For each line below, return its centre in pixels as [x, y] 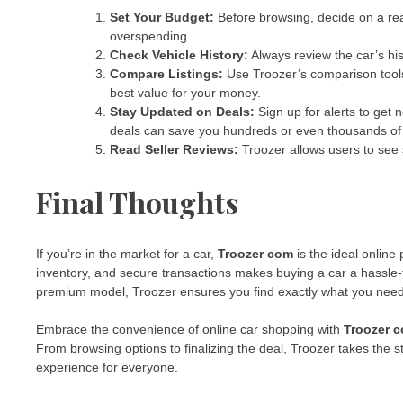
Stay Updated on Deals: [182, 112]
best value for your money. [185, 93]
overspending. [150, 36]
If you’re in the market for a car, [127, 253]
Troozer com [255, 253]
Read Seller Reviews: [174, 150]
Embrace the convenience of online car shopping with [190, 329]
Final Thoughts [137, 202]
